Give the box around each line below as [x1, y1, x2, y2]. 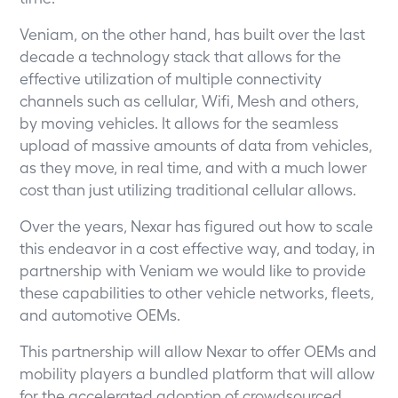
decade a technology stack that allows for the [20, 46, 342, 65]
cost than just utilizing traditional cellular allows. [20, 179, 357, 198]
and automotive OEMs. [20, 305, 188, 323]
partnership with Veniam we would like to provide [20, 260, 367, 279]
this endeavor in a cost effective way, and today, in [20, 238, 376, 257]
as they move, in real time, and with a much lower [20, 157, 368, 176]
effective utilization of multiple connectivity [20, 68, 322, 87]
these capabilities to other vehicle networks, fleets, [20, 283, 375, 301]
